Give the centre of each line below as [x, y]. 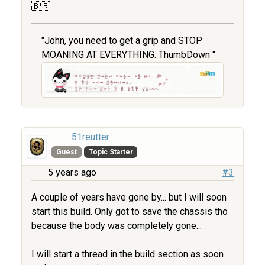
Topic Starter [111, 152]
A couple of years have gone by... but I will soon [129, 197]
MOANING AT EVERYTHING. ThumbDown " [128, 55]
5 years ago [72, 172]
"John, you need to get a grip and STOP [122, 41]
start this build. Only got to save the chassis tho [130, 211]
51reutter [91, 137]
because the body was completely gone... [117, 225]
